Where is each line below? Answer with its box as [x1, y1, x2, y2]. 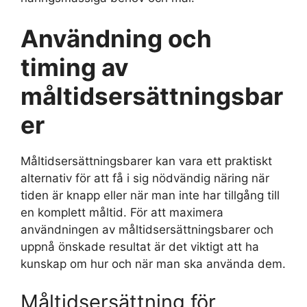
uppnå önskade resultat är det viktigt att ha [21, 240, 259, 254]
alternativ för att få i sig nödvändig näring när [21, 171, 269, 186]
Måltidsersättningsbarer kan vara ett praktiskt [21, 154, 272, 169]
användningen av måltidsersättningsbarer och [21, 223, 273, 237]
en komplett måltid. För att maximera [21, 206, 223, 220]
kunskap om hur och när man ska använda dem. [21, 257, 286, 271]
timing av [21, 53, 129, 82]
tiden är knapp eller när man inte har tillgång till [21, 188, 280, 203]
